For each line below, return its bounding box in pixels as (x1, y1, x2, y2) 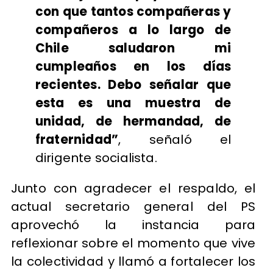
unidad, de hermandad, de (35, 113, 232, 130)
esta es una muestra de (35, 94, 232, 112)
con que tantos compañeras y (35, 3, 232, 21)
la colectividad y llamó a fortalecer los (10, 253, 256, 271)
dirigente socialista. (35, 149, 157, 167)
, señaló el (118, 131, 232, 149)
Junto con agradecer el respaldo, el (10, 180, 256, 197)
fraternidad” (35, 131, 119, 149)
